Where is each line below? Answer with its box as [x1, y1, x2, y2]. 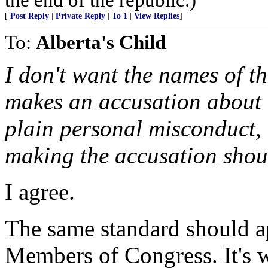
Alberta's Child [36, 31, 166, 53]
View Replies [134, 11, 179, 20]
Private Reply [56, 11, 105, 20]
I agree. [5, 179, 75, 205]
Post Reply [10, 11, 49, 20]
